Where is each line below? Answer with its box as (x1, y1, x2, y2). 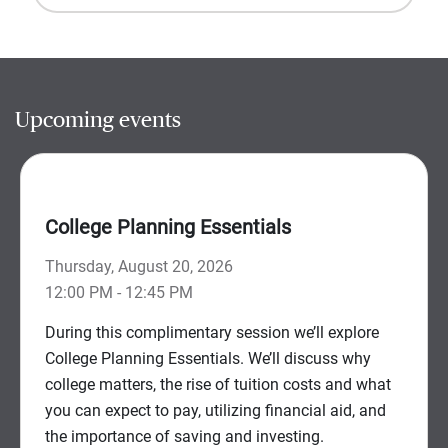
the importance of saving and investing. (45, 426, 324, 446)
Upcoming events (15, 109, 181, 132)
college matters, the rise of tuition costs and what (45, 374, 391, 394)
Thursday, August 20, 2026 (45, 256, 233, 276)
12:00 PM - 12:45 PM (45, 282, 193, 302)
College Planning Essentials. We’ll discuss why (45, 348, 371, 368)
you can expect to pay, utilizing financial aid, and (45, 400, 386, 420)
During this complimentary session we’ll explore (45, 322, 379, 342)
